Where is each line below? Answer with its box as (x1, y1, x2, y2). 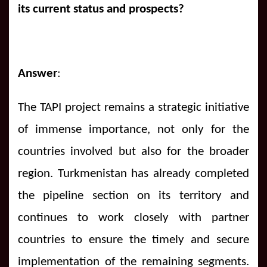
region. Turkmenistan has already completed (18, 167, 249, 180)
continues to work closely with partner (18, 211, 249, 224)
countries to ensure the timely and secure (18, 233, 249, 246)
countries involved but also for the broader (18, 145, 249, 158)
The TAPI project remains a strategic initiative (18, 101, 249, 114)
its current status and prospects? (18, 2, 184, 15)
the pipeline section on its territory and (18, 189, 249, 202)
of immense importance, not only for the (18, 123, 249, 136)
